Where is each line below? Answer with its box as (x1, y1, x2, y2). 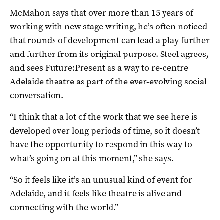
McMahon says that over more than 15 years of (10, 6, 193, 19)
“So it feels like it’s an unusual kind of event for (10, 173, 192, 186)
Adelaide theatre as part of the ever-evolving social (10, 75, 207, 87)
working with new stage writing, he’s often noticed (10, 20, 207, 32)
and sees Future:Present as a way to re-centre (10, 61, 188, 74)
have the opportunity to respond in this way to (10, 138, 192, 150)
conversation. (10, 89, 63, 101)
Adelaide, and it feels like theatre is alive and (10, 187, 182, 199)
